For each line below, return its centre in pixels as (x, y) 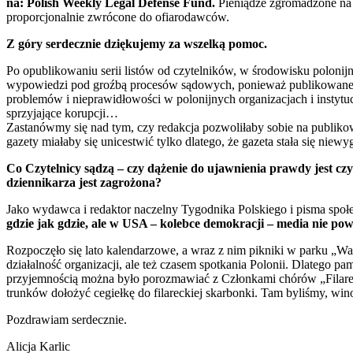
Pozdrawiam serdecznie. (67, 319)
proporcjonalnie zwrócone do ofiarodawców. (118, 17)
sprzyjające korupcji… (62, 113)
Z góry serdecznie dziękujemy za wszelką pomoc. (137, 43)
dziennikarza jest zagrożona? (84, 182)
